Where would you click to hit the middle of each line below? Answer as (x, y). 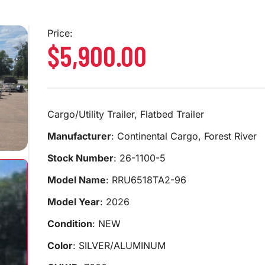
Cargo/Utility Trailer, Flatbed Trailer (125, 114)
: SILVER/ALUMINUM (119, 245)
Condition (70, 223)
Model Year (73, 201)
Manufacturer (79, 136)
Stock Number (80, 158)
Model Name (76, 180)
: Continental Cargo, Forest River (184, 136)
